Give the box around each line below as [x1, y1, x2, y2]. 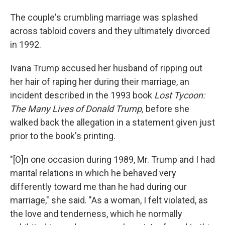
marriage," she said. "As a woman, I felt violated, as [10, 195, 208, 205]
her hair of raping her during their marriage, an [10, 76, 189, 87]
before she [146, 103, 189, 114]
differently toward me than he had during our [10, 181, 187, 192]
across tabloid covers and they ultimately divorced [10, 26, 210, 36]
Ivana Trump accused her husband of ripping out [10, 63, 202, 73]
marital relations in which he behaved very [10, 168, 176, 178]
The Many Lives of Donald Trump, [10, 103, 146, 114]
